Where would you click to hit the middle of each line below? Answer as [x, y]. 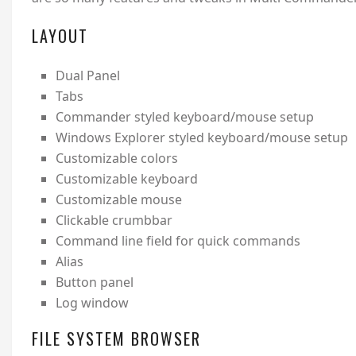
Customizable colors [116, 159]
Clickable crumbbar [114, 221]
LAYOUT [60, 36]
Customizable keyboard [126, 179]
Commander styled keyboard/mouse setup [184, 117]
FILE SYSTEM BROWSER [116, 339]
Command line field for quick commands [178, 241]
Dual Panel [87, 76]
